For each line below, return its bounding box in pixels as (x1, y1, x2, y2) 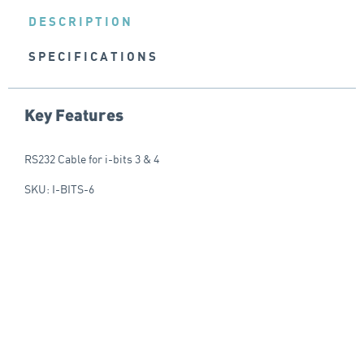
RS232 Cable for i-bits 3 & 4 (24, 151, 159, 166)
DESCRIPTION (28, 15, 133, 29)
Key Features (24, 103, 123, 124)
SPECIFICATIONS (28, 50, 158, 63)
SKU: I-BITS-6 (24, 181, 94, 196)
